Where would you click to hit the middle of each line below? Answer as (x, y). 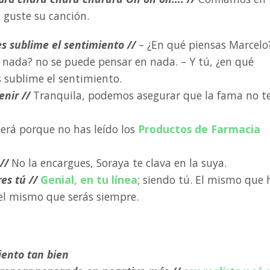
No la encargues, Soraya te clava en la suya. (119, 163)
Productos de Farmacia (199, 129)
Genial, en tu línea (89, 180)
